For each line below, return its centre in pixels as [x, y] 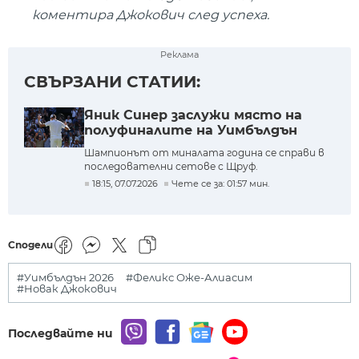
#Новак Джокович [67, 289]
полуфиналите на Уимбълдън [191, 131]
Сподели [30, 245]
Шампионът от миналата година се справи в [204, 153]
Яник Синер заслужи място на [193, 115]
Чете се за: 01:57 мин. [220, 184]
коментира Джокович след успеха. [151, 14]
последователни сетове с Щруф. [171, 167]
